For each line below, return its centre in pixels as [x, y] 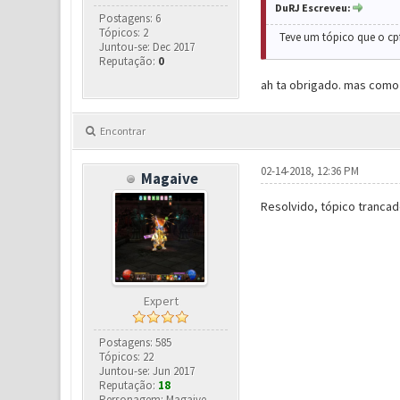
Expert [161, 301]
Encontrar [122, 131]
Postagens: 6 [130, 18]
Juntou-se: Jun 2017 [147, 371]
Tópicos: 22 [127, 357]
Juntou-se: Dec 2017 [147, 47]
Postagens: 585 [136, 342]
